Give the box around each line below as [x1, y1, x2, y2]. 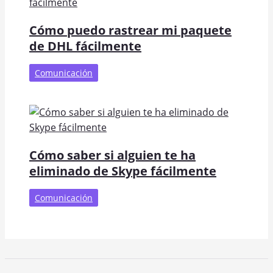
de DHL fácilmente [29, 37, 141, 54]
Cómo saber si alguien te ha [29, 146, 196, 163]
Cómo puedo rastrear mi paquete [29, 21, 232, 38]
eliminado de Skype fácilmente [29, 162, 216, 179]
